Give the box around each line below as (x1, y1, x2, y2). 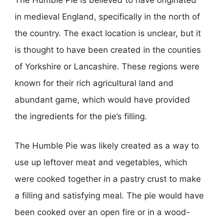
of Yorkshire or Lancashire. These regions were (15, 62, 199, 71)
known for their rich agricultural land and (15, 78, 174, 88)
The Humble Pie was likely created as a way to (15, 140, 199, 151)
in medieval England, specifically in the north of (15, 12, 200, 22)
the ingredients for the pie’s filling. (15, 111, 147, 121)
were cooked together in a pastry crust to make (15, 174, 201, 184)
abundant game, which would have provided (15, 95, 190, 105)
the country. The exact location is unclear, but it (15, 28, 201, 38)
